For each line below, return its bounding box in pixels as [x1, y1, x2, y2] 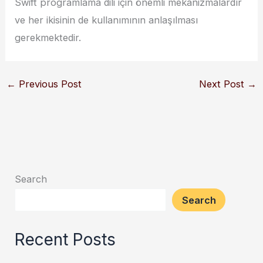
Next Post [199, 78, 248, 90]
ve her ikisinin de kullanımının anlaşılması [15, 14, 198, 26]
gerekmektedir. [15, 31, 82, 43]
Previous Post [15, 78, 82, 90]
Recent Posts [15, 229, 116, 249]
